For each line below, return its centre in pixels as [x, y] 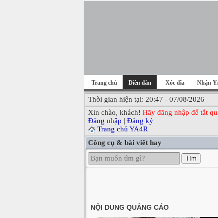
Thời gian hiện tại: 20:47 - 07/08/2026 [146, 99]
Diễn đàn [140, 83]
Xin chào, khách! [115, 112]
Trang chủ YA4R [123, 129]
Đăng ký [140, 121]
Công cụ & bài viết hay [125, 143]
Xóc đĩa [175, 83]
